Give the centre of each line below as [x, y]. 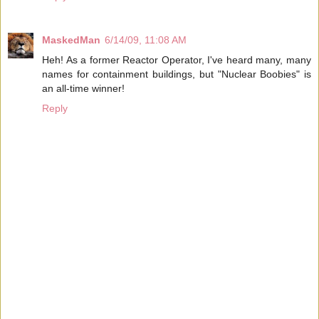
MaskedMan [71, 40]
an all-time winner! [83, 88]
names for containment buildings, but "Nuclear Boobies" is [177, 74]
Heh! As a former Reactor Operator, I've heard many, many [177, 59]
